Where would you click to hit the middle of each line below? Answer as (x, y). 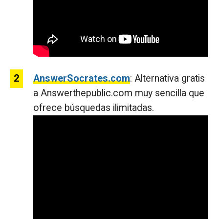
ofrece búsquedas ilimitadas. (94, 108)
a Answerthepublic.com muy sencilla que (119, 93)
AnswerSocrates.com (82, 79)
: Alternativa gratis (167, 79)
